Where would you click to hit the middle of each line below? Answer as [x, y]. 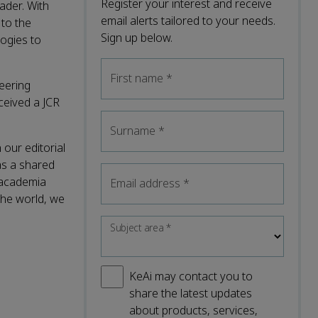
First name [138, 78]
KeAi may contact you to [191, 276]
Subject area [138, 228]
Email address [147, 183]
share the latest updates [191, 293]
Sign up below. [137, 38]
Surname [134, 131]
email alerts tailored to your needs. [188, 21]
